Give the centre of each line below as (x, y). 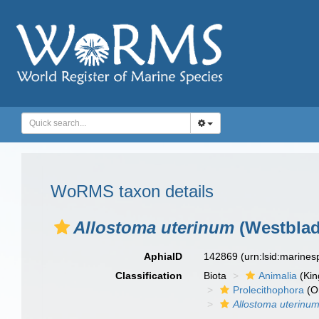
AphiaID (163, 256)
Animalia (278, 276)
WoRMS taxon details (132, 191)
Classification (149, 276)
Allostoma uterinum (154, 228)
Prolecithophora (269, 290)
